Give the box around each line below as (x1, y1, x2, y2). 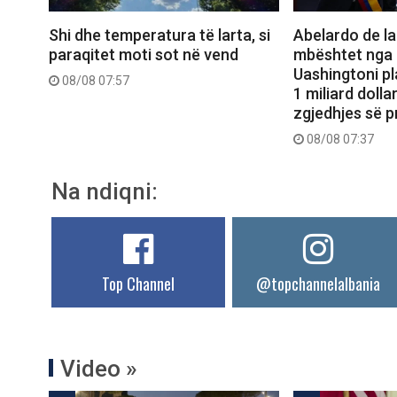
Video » (60, 354, 137, 382)
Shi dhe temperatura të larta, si (49, 25, 270, 44)
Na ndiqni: (51, 177, 158, 205)
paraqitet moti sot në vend (49, 44, 238, 64)
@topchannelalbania (256, 271, 381, 295)
